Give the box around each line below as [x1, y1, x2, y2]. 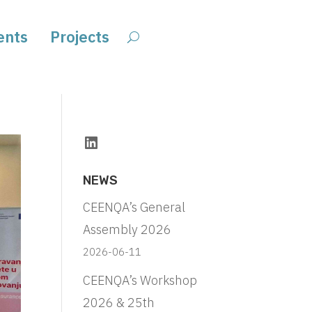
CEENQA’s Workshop [83, 272, 198, 288]
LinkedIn [82, 130, 149, 153]
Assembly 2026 [83, 221, 172, 237]
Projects [50, 26, 110, 47]
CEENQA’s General [83, 198, 186, 215]
